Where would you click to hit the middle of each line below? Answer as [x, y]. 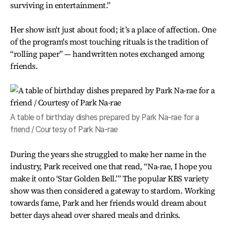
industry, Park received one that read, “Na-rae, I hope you [111, 166]
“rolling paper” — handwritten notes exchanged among [107, 54]
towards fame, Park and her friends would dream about [108, 203]
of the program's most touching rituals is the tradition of [109, 42]
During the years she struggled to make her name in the [108, 154]
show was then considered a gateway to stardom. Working [113, 191]
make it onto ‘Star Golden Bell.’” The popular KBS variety [109, 178]
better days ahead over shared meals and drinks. [95, 215]
